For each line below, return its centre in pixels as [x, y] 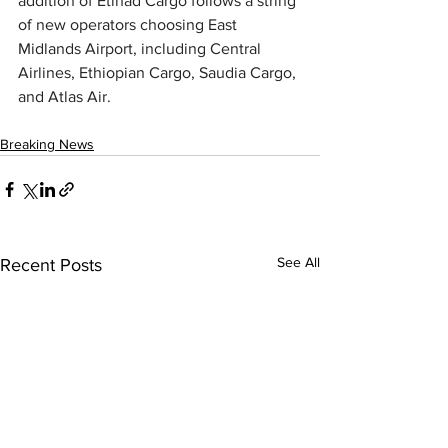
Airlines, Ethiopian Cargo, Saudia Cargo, [159, 73]
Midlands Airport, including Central [141, 49]
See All [298, 262]
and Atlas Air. [64, 97]
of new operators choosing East [129, 25]
